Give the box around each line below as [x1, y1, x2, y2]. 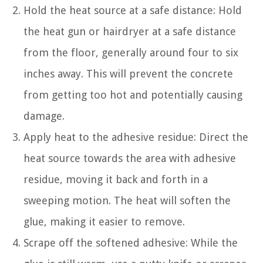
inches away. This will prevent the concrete [23, 67, 233, 80]
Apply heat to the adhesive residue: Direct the [23, 130, 248, 143]
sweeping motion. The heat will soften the [23, 194, 231, 207]
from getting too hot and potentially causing [23, 88, 242, 101]
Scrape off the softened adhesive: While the [23, 236, 238, 249]
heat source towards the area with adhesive [23, 151, 236, 164]
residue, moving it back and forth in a [23, 173, 208, 186]
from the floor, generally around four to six [23, 46, 238, 59]
